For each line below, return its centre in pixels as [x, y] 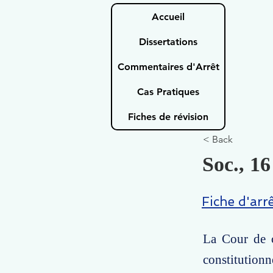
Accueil [168, 17]
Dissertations [168, 42]
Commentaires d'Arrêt [168, 67]
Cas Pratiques [168, 92]
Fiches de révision [168, 117]
